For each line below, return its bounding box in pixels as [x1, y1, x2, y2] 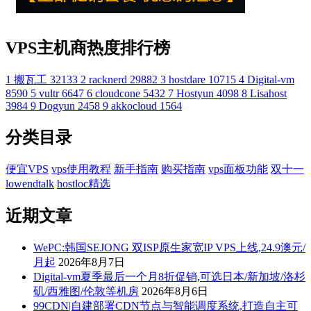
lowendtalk [6, 177, 54, 190]
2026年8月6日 [142, 285, 208, 298]
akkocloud [111, 99, 157, 112]
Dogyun [39, 99, 75, 112]
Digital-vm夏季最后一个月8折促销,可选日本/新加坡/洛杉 [33, 271, 305, 283]
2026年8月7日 [58, 256, 125, 269]
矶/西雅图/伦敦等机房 [33, 285, 139, 298]
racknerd [89, 73, 127, 85]
